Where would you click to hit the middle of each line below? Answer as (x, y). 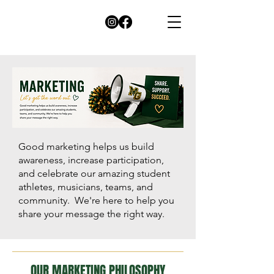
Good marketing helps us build (86, 146)
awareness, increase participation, (91, 160)
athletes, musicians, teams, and (86, 187)
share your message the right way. (91, 214)
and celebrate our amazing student (94, 173)
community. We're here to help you (96, 200)
